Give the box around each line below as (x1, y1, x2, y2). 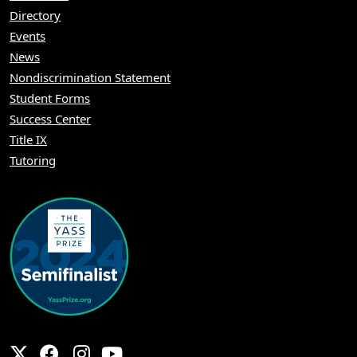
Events (10, 27, 45, 44)
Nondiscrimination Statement (10, 69, 171, 85)
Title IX (10, 131, 47, 147)
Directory (10, 6, 61, 23)
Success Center (10, 110, 91, 127)
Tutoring (10, 151, 56, 168)
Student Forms (10, 89, 90, 106)
